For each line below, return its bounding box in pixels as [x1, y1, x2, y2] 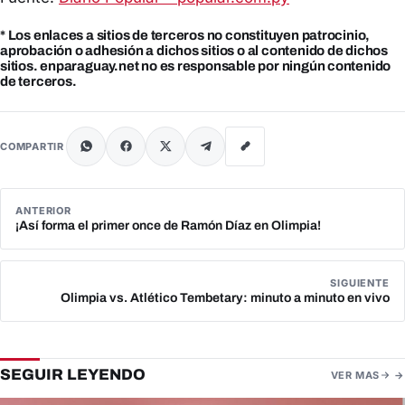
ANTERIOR [15, 203, 72, 217]
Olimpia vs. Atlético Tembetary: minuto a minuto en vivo [61, 290, 390, 305]
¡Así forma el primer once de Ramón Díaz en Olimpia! [15, 218, 321, 232]
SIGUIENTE [330, 276, 390, 289]
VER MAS [330, 368, 380, 381]
